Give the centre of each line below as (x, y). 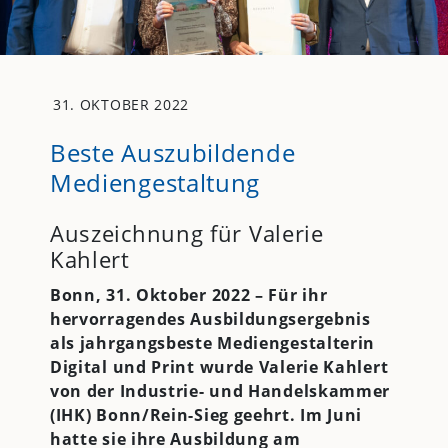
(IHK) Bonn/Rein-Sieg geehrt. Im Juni (206, 414)
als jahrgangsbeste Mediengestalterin (212, 342)
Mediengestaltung (155, 182)
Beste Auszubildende (172, 152)
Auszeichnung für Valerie (186, 232)
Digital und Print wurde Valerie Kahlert (219, 366)
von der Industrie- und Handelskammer (220, 390)
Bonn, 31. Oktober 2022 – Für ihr (188, 294)
